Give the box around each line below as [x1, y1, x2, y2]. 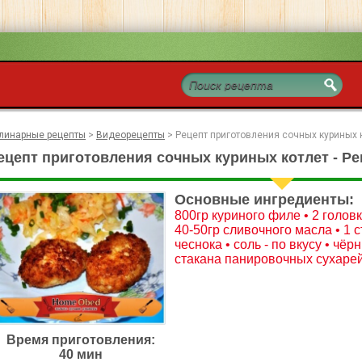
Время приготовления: [6, 333, 155, 347]
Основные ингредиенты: [175, 192, 354, 208]
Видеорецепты [96, 129, 165, 141]
